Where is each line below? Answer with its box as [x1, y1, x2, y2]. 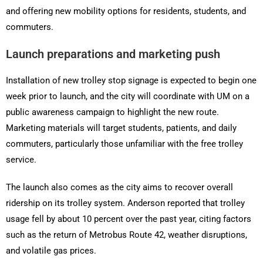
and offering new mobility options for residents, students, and [6, 6, 246, 17]
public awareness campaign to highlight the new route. [6, 107, 219, 118]
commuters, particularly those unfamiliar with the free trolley [6, 139, 243, 150]
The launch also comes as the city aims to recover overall [6, 182, 233, 193]
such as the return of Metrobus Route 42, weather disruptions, [6, 230, 247, 241]
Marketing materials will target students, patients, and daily [6, 123, 237, 134]
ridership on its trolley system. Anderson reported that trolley [6, 198, 245, 209]
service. [6, 154, 36, 166]
